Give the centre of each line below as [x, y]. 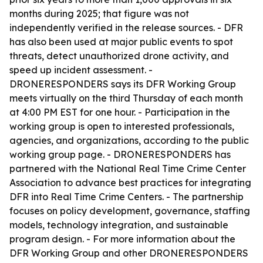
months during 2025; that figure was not [99, 14]
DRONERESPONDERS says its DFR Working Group [123, 84]
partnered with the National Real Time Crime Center [128, 168]
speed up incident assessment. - [81, 70]
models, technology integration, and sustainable [119, 225]
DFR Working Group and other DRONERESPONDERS [129, 253]
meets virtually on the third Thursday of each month [126, 98]
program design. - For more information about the [122, 239]
